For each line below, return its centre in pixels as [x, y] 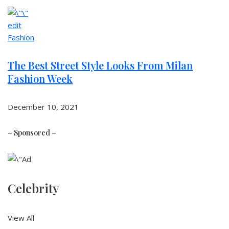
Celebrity [33, 188]
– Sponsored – [32, 133]
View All [21, 218]
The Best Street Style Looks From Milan [100, 65]
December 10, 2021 [43, 107]
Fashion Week [40, 78]
